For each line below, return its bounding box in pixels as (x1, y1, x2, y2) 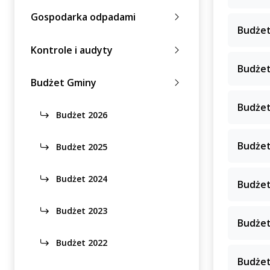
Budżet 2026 (54, 109, 107, 121)
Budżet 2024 (54, 173, 107, 185)
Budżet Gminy (31, 76, 96, 90)
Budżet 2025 (54, 141, 107, 153)
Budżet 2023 (54, 205, 107, 217)
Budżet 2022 (54, 237, 107, 249)
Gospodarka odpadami (31, 10, 136, 24)
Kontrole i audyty (31, 43, 113, 57)
